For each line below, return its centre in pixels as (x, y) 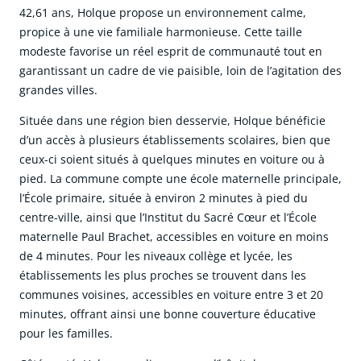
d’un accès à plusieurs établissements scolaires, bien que (175, 140)
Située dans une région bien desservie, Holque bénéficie (172, 121)
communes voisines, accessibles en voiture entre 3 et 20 (171, 295)
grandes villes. (58, 90)
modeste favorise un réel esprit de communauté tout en (171, 52)
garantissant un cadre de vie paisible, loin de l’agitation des (180, 71)
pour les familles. (66, 334)
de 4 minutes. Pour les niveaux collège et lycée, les (156, 256)
